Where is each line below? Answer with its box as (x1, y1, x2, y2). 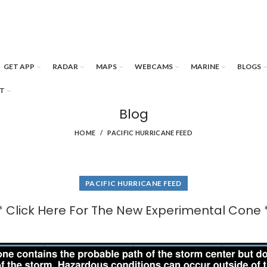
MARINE (191, 62, 219, 71)
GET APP (4, 62, 35, 71)
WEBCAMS (135, 62, 173, 71)
